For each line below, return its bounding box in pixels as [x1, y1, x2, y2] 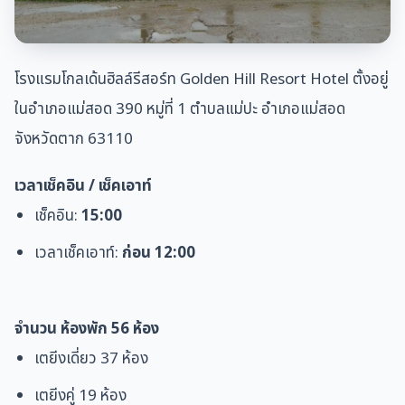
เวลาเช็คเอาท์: [34, 240, 123, 265]
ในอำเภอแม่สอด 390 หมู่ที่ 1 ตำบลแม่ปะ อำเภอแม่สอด [14, 98, 345, 122]
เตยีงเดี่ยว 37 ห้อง [34, 346, 153, 371]
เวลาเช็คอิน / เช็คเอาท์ [14, 174, 152, 198]
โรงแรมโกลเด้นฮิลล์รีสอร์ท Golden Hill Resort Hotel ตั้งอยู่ [14, 68, 389, 92]
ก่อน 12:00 [122, 240, 196, 265]
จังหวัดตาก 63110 [14, 127, 137, 152]
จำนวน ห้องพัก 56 [14, 316, 129, 341]
